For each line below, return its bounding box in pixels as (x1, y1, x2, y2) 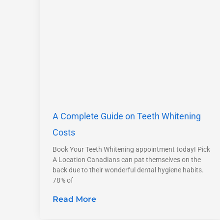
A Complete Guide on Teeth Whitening (53, 111, 201, 122)
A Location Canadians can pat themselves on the (53, 156, 201, 164)
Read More (53, 194, 96, 204)
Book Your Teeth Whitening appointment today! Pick (53, 145, 210, 154)
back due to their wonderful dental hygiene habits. (53, 166, 204, 174)
